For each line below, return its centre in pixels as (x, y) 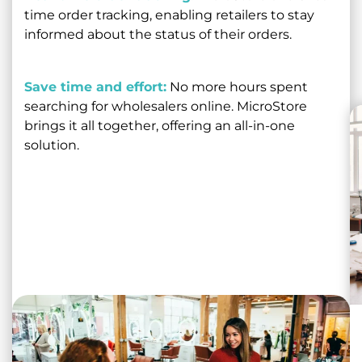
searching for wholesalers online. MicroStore (166, 107)
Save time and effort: (95, 87)
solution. (52, 145)
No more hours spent (237, 87)
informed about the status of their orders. (158, 34)
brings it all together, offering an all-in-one (160, 126)
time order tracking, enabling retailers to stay (169, 15)
